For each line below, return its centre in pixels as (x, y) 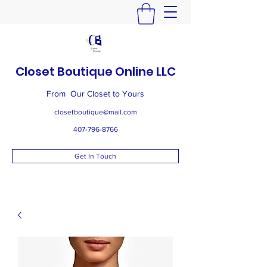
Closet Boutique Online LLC (95, 71)
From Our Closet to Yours (95, 93)
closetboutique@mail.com (95, 112)
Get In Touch (95, 156)
